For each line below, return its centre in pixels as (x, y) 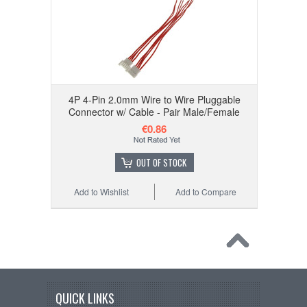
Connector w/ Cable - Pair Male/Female (154, 112)
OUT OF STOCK (161, 163)
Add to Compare (206, 192)
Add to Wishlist (102, 192)
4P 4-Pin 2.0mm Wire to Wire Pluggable (154, 100)
